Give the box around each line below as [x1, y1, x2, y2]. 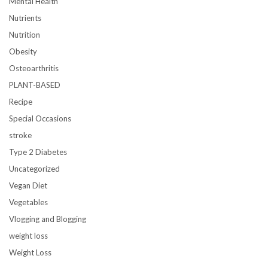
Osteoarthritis [9, 63, 59, 73]
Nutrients [9, 13, 41, 23]
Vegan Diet [9, 180, 47, 190]
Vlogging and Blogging [9, 214, 86, 224]
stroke [9, 130, 32, 140]
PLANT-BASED [9, 80, 60, 90]
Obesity [9, 46, 37, 56]
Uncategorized [9, 163, 60, 173]
